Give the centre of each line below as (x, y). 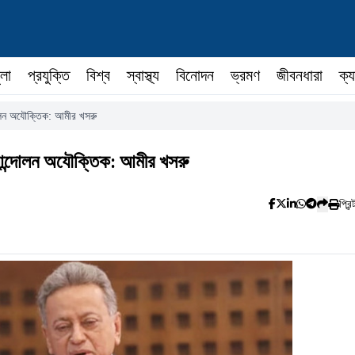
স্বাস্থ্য (143, 75)
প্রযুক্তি (49, 75)
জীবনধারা (300, 75)
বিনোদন (195, 75)
